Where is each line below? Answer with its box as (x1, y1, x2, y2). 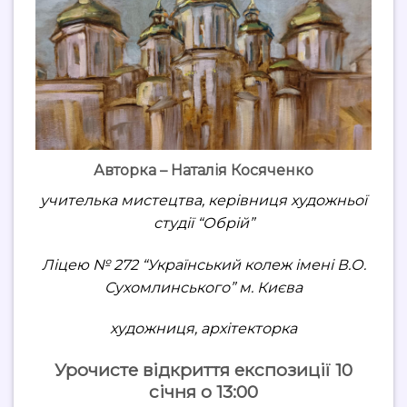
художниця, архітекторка (110, 320, 297, 338)
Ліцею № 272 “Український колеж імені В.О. (41, 255, 366, 273)
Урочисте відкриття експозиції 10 (55, 359, 352, 382)
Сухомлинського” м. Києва (104, 278, 303, 296)
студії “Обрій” (153, 213, 254, 232)
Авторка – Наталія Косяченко (94, 161, 313, 179)
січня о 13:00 (149, 381, 258, 403)
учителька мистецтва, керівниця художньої (40, 191, 367, 209)
